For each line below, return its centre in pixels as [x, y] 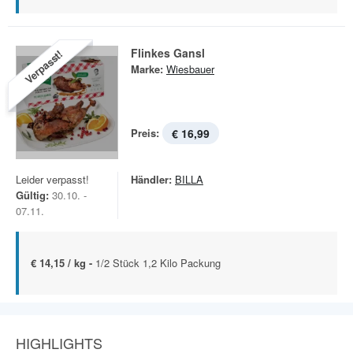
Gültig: [32, 195]
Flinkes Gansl [168, 53]
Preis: [145, 133]
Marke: [147, 69]
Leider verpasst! [52, 179]
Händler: [151, 179]
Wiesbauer [190, 69]
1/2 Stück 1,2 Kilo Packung [158, 263]
